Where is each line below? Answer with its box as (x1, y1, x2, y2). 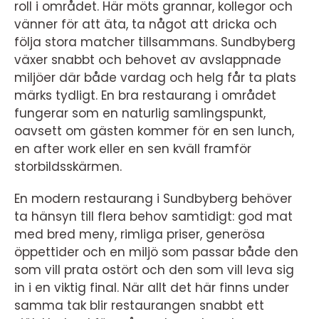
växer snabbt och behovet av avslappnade (14, 51, 281, 68)
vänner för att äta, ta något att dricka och (14, 16, 277, 33)
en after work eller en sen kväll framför (14, 140, 251, 157)
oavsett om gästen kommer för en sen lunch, (14, 122, 294, 140)
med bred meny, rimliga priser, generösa (14, 226, 265, 243)
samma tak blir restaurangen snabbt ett (14, 297, 264, 314)
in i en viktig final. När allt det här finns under (14, 279, 289, 296)
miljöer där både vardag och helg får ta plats (14, 69, 296, 86)
